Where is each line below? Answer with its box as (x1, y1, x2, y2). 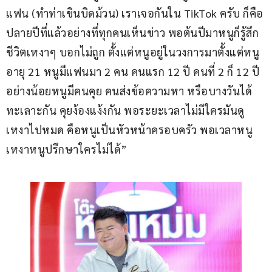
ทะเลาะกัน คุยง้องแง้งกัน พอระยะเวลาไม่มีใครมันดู (6, 103, 245, 117)
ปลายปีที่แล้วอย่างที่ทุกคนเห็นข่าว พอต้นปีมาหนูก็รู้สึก (6, 25, 259, 39)
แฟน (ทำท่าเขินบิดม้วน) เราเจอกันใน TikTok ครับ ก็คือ (6, 5, 263, 20)
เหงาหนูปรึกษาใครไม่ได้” (6, 141, 127, 156)
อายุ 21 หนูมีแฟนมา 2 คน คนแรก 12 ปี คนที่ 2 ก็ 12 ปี (6, 64, 262, 78)
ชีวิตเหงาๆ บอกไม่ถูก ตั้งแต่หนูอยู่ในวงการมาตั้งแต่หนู (6, 44, 259, 59)
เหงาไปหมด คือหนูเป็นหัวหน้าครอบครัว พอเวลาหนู (6, 122, 253, 137)
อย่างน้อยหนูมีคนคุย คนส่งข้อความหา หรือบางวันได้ (6, 83, 252, 98)
